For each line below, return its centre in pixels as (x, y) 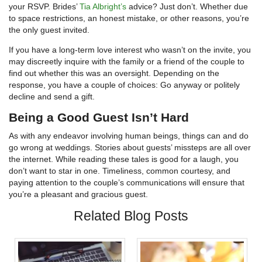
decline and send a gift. (52, 97)
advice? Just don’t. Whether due (187, 7)
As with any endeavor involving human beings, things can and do (129, 136)
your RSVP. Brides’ (44, 7)
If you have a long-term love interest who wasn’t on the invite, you (130, 50)
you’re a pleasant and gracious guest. (78, 194)
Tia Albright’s (103, 7)
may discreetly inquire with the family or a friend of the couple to (127, 62)
